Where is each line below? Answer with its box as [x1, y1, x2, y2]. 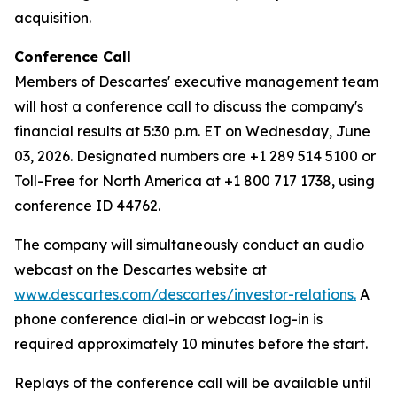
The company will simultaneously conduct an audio [14, 236, 364, 253]
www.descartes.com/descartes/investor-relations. [14, 285, 356, 303]
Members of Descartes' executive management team [14, 73, 378, 90]
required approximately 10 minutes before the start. [14, 335, 368, 353]
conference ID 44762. [14, 197, 160, 214]
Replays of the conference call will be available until [14, 374, 371, 392]
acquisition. [14, 9, 91, 27]
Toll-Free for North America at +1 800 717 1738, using [14, 172, 375, 190]
